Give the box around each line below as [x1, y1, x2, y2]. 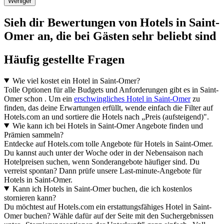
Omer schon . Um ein [4, 94, 74, 103]
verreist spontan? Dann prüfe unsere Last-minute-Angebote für [4, 166, 201, 175]
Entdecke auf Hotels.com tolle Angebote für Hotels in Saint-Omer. [4, 139, 213, 148]
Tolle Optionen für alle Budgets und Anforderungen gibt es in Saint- [4, 85, 218, 94]
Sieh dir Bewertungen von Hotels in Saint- [4, 15, 219, 29]
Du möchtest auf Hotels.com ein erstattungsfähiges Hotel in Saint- [4, 202, 211, 211]
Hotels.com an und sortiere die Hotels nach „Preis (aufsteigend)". [4, 112, 209, 121]
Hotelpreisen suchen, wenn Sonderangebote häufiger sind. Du [4, 157, 199, 166]
